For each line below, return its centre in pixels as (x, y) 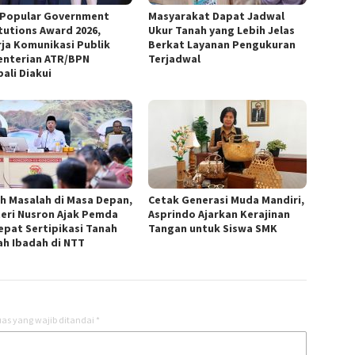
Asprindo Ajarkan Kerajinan (219, 214)
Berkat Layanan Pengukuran (222, 44)
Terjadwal (175, 58)
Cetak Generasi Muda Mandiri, (227, 199)
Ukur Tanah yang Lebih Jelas (222, 30)
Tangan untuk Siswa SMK (213, 228)
